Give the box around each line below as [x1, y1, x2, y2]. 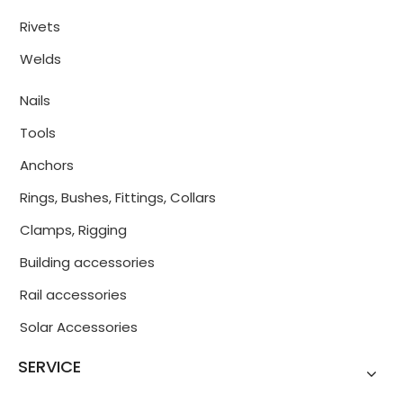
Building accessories [20, 253, 155, 272]
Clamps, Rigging [20, 220, 127, 239]
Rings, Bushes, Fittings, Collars [20, 188, 216, 207]
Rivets [20, 17, 60, 36]
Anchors [20, 156, 74, 175]
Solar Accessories [20, 318, 138, 336]
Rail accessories [20, 285, 127, 304]
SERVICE [18, 355, 81, 378]
